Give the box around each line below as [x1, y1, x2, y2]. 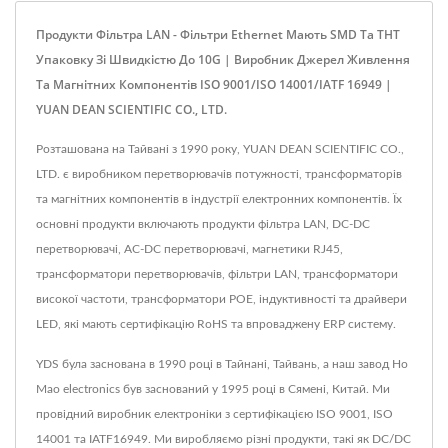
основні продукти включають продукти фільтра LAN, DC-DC [36, 218, 370, 231]
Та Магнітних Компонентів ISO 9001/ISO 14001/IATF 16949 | [36, 76, 392, 94]
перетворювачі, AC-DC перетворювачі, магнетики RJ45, [36, 243, 343, 256]
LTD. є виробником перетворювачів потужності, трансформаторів [36, 168, 402, 181]
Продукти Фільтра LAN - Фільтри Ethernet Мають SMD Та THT [36, 26, 400, 44]
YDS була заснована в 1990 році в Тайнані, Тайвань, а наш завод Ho [36, 358, 408, 371]
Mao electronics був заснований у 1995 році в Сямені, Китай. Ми [36, 383, 390, 396]
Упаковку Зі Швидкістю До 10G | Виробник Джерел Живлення [36, 51, 410, 69]
